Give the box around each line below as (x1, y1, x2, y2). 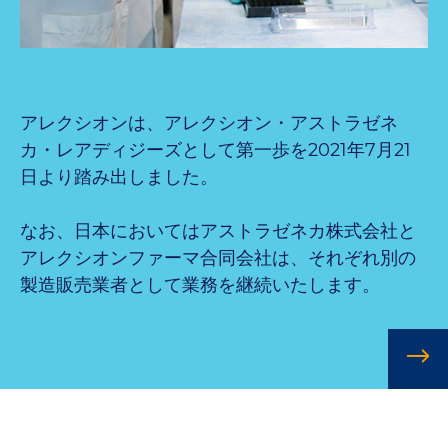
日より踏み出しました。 (20, 165, 218, 188)
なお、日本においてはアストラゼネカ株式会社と (20, 219, 416, 242)
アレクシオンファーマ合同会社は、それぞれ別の (20, 246, 416, 269)
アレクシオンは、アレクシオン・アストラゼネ (20, 111, 398, 134)
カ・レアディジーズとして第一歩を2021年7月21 (20, 138, 411, 161)
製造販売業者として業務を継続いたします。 (20, 273, 380, 296)
